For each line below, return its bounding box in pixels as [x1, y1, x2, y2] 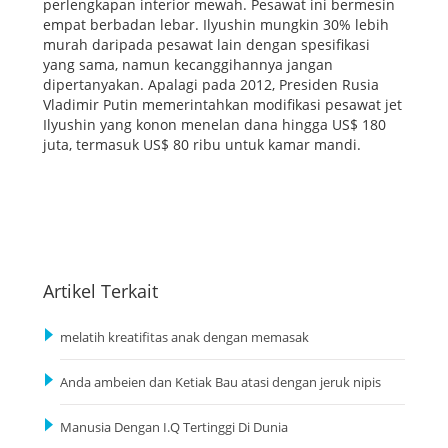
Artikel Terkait [43, 278, 158, 303]
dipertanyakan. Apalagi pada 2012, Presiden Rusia [43, 75, 379, 95]
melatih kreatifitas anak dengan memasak [60, 328, 309, 346]
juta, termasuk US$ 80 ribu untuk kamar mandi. [43, 135, 361, 155]
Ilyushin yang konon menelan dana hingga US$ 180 [43, 115, 386, 135]
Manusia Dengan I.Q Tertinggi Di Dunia [60, 418, 288, 436]
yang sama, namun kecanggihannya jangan [43, 55, 333, 75]
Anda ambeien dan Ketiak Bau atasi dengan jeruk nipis [60, 373, 381, 391]
